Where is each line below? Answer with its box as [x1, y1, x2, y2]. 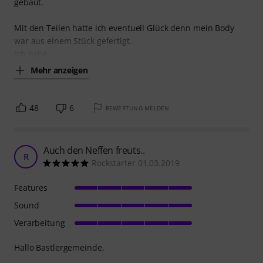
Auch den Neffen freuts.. [43, 143, 145, 157]
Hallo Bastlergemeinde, [14, 241, 104, 253]
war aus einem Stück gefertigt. [14, 35, 132, 46]
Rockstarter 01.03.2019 [92, 157, 180, 168]
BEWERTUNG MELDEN [105, 103, 170, 112]
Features [14, 181, 48, 193]
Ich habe [14, 48, 48, 59]
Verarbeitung [14, 217, 65, 228]
